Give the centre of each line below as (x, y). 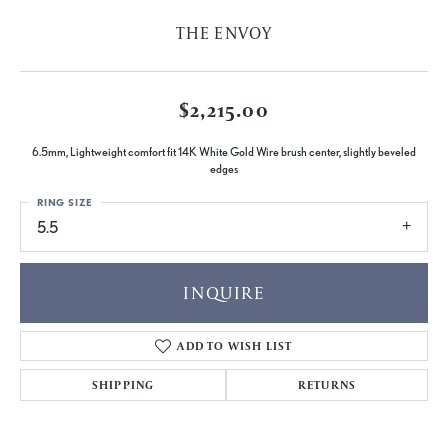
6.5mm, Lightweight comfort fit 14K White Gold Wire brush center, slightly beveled (224, 152)
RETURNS (327, 384)
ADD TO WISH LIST (235, 345)
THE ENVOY (224, 33)
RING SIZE (65, 202)
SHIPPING (123, 384)
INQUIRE (224, 292)
